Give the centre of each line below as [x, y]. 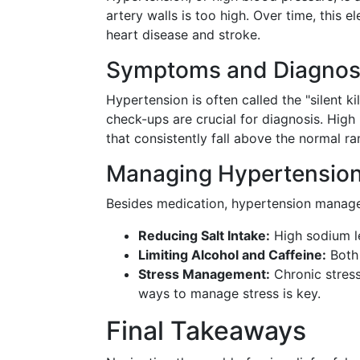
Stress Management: [204, 274]
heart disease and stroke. [183, 35]
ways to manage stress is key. [229, 293]
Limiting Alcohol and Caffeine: [232, 255]
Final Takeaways [206, 331]
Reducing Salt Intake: [204, 235]
